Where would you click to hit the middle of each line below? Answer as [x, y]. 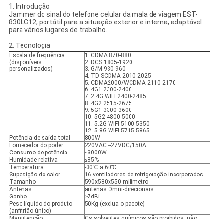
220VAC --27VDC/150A [115, 145]
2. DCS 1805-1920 [108, 62]
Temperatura [26, 167]
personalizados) [31, 69]
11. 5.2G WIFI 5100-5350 [117, 124]
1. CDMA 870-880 [108, 55]
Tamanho [22, 182]
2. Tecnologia [29, 46]
